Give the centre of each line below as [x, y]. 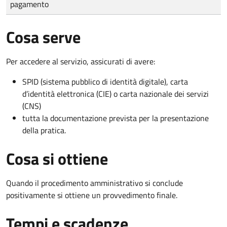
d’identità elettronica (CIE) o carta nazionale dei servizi [116, 93]
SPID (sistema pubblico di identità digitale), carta [105, 81]
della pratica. [44, 130]
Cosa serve [43, 37]
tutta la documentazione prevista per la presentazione [116, 118]
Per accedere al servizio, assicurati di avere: [81, 61]
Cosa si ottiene [57, 158]
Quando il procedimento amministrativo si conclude [94, 183]
